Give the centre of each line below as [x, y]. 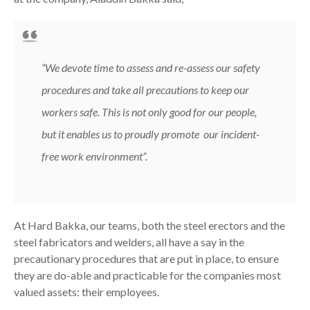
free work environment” [93, 156]
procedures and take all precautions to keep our [145, 90]
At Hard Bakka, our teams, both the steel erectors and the [149, 225]
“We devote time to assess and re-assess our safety [151, 67]
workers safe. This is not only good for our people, [149, 112]
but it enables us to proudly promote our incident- [151, 134]
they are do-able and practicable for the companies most [147, 275]
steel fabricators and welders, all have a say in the [129, 242]
